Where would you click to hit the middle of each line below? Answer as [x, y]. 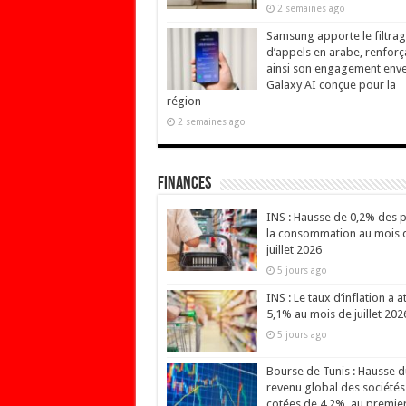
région [184, 101]
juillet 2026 [294, 249]
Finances [184, 184]
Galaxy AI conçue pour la [331, 84]
